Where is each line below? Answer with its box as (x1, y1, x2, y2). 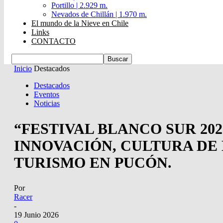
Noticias (34, 99, 60, 108)
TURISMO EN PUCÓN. (14, 154, 172, 171)
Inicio (14, 64, 32, 73)
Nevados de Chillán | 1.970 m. (51, 10, 147, 18)
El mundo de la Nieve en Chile (31, 19, 128, 27)
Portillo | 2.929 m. (51, 1, 108, 9)
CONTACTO (31, 37, 76, 45)
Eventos (34, 90, 59, 99)
